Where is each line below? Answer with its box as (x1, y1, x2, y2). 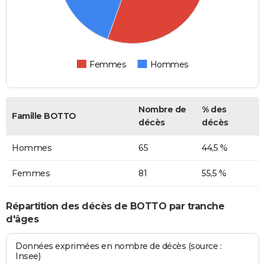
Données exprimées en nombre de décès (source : (15, 241, 222, 252)
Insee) (15, 251, 41, 262)
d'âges (6, 213, 38, 225)
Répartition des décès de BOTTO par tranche (6, 200, 224, 212)
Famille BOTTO (12, 111, 76, 122)
